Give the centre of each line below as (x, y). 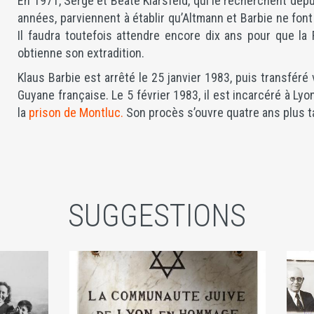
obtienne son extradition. (81, 53)
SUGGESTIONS (157, 216)
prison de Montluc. (76, 112)
